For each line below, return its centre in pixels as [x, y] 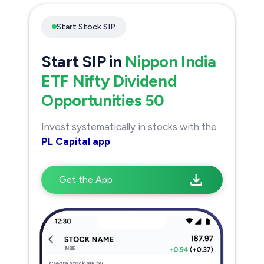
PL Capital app [76, 141]
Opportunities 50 [103, 100]
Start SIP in [83, 61]
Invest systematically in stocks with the [129, 126]
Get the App [86, 179]
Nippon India [171, 61]
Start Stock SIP [86, 27]
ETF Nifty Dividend [109, 81]
